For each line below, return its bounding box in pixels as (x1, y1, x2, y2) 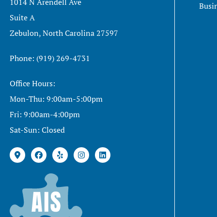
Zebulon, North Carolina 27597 (10, 27, 118, 38)
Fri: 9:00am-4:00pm (10, 108, 80, 120)
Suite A (10, 12, 35, 23)
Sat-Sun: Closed (10, 124, 65, 135)
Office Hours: (10, 77, 55, 89)
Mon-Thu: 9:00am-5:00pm (10, 93, 103, 104)
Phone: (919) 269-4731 (10, 52, 90, 63)
